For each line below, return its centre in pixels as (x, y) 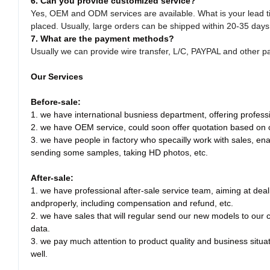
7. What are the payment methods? (102, 39)
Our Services (57, 77)
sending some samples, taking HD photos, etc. (119, 153)
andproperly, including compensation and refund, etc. (132, 203)
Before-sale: (56, 102)
